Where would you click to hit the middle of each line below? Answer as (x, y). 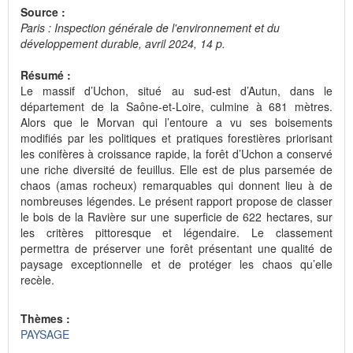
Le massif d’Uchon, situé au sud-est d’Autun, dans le (176, 91)
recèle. (37, 280)
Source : (45, 12)
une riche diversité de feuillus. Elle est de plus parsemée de (176, 170)
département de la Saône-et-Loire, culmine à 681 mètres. (176, 107)
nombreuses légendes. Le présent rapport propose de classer (176, 201)
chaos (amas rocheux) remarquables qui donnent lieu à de (176, 186)
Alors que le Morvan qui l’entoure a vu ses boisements (176, 123)
